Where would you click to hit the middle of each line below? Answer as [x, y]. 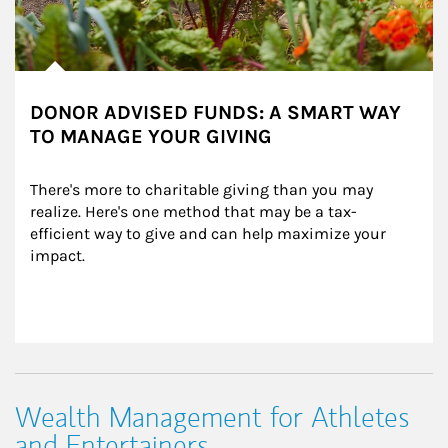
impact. [57, 256]
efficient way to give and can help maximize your [210, 234]
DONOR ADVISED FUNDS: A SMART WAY [215, 113]
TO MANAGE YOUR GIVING [151, 137]
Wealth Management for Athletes [212, 418]
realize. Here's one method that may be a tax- [193, 212]
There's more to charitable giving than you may [203, 190]
